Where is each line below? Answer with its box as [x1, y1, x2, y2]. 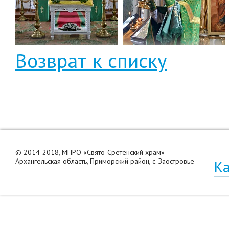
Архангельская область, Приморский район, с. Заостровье [15, 156, 194, 166]
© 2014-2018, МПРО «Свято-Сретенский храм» [15, 148, 165, 157]
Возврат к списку [15, 48, 167, 74]
